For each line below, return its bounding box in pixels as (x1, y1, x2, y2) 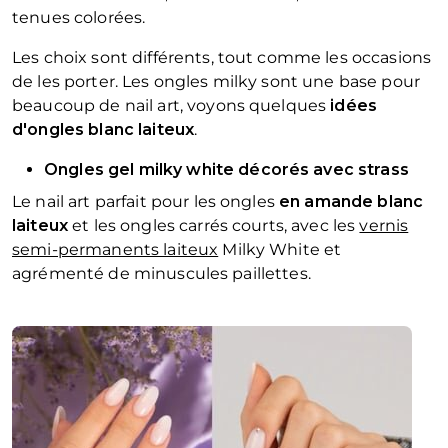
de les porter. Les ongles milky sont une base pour (12, 72, 421, 92)
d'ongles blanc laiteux (12, 120, 195, 140)
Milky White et (218, 240, 342, 260)
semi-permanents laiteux (12, 240, 219, 260)
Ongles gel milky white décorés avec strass (44, 160, 409, 180)
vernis (359, 216, 409, 236)
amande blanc (304, 192, 424, 212)
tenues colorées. (12, 8, 146, 28)
